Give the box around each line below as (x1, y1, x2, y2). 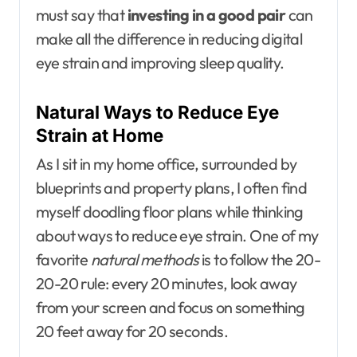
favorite (36, 249, 91, 269)
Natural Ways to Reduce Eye (36, 101, 279, 124)
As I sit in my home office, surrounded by (36, 153, 297, 174)
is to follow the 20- (198, 249, 321, 269)
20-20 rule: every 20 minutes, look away (36, 273, 297, 293)
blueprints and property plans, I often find (36, 177, 308, 198)
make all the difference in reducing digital (36, 29, 303, 49)
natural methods (90, 249, 199, 269)
